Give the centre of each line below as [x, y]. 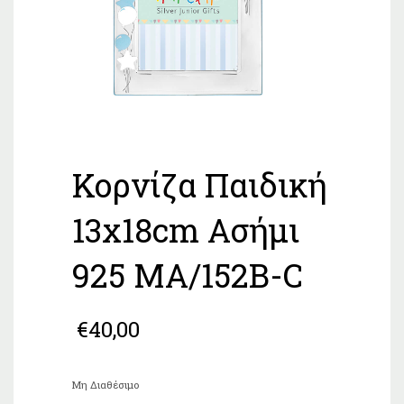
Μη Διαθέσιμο [106, 385]
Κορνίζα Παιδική [200, 185]
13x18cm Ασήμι [186, 230]
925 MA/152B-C [188, 275]
